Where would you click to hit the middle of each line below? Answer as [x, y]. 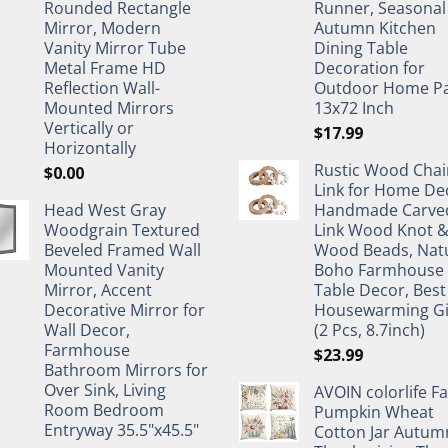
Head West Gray [105, 209]
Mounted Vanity [104, 269]
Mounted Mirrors [109, 107]
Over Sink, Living [105, 389]
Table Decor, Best [380, 289]
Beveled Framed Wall [122, 249]
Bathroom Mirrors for [126, 369]
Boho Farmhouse [379, 269]
